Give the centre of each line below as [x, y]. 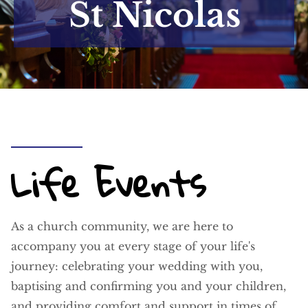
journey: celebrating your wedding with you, [137, 266]
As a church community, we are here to [122, 227]
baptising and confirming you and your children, [148, 286]
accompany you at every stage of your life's [133, 246]
